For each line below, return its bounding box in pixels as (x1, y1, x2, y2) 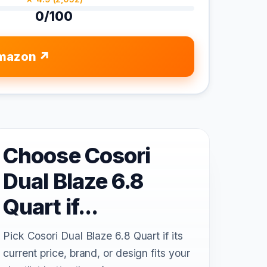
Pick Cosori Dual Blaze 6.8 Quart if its (3, 229, 183, 243)
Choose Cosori (3, 142, 151, 169)
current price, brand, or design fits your (3, 247, 190, 260)
